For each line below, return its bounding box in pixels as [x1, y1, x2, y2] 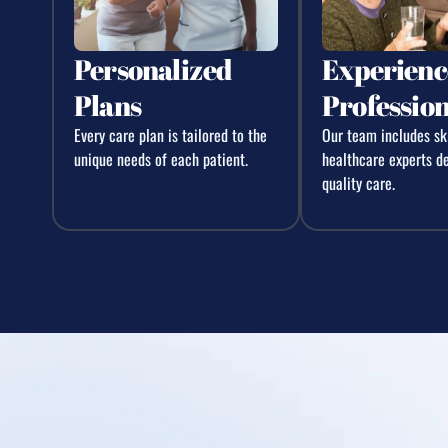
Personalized [74, 49, 232, 88]
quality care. [322, 170, 395, 195]
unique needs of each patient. [74, 146, 248, 171]
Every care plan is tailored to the [74, 122, 267, 147]
